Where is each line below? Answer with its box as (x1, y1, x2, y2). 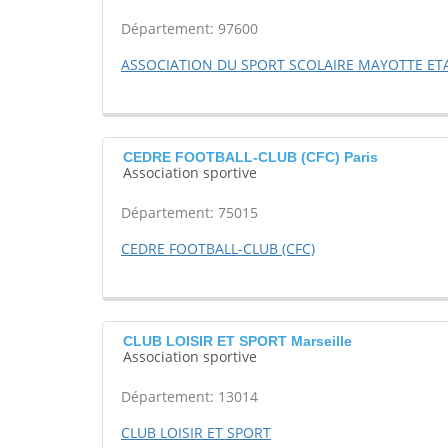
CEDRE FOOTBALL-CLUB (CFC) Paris (123, 149, 378, 166)
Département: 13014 (121, 387, 258, 407)
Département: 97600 (121, 19, 258, 39)
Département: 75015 (121, 203, 258, 223)
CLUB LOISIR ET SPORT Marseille (123, 333, 352, 350)
